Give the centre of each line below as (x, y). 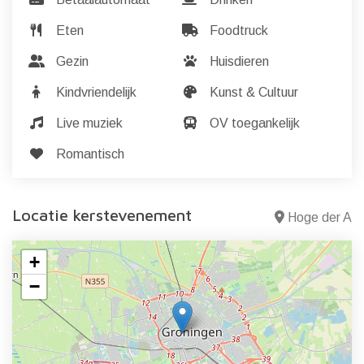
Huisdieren (238, 61)
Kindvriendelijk (95, 92)
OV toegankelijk (253, 123)
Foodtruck (237, 30)
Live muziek (88, 123)
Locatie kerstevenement (102, 215)
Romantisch (89, 154)
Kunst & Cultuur (252, 92)
